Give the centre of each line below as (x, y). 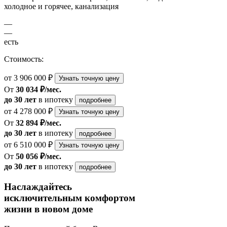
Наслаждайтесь (38, 187)
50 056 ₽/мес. (39, 156)
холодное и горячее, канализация (61, 6)
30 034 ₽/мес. (39, 89)
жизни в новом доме (48, 209)
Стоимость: (24, 59)
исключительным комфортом (70, 198)
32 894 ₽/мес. (39, 123)
